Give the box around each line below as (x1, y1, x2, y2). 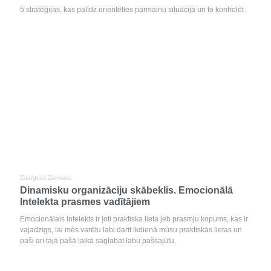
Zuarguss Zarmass (20, 174, 71, 181)
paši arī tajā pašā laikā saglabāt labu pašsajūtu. (20, 237, 176, 245)
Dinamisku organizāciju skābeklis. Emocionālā (20, 185, 233, 195)
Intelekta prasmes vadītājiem (20, 197, 150, 207)
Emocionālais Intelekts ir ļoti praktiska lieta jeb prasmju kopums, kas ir (20, 215, 248, 223)
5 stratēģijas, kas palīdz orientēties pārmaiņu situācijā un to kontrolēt (20, 5, 244, 14)
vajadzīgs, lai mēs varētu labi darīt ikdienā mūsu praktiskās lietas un (20, 226, 242, 234)
